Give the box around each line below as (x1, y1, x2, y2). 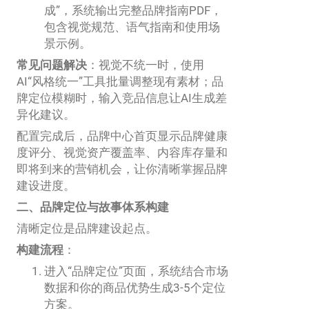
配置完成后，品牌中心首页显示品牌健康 (17, 128, 228, 143)
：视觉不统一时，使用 (87, 57, 204, 72)
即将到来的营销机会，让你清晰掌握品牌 (17, 161, 228, 176)
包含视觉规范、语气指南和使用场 (44, 19, 220, 34)
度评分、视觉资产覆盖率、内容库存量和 (17, 145, 228, 159)
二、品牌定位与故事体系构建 (17, 199, 169, 214)
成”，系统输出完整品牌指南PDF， (44, 3, 222, 17)
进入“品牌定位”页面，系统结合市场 (44, 264, 228, 279)
